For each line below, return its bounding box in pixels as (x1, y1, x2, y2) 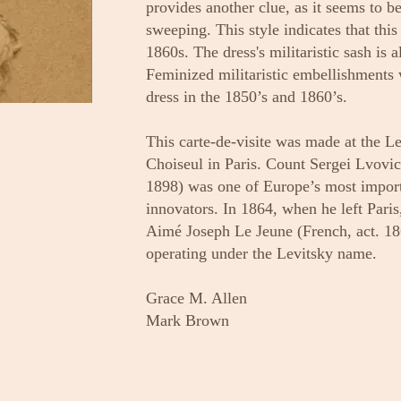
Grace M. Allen (146, 289, 247, 307)
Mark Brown (146, 311, 229, 329)
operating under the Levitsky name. (146, 244, 377, 262)
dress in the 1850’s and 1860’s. (146, 88, 347, 106)
